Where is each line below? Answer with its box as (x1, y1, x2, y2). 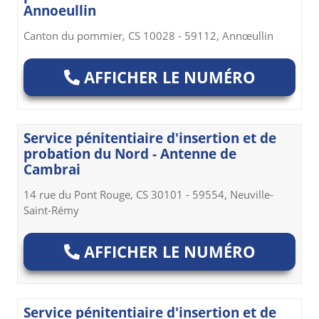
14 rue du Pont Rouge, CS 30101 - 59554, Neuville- (23, 187, 273, 202)
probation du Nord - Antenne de (23, 144, 236, 163)
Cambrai (23, 159, 80, 179)
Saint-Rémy (23, 202, 79, 217)
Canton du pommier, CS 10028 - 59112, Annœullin (23, 28, 273, 43)
